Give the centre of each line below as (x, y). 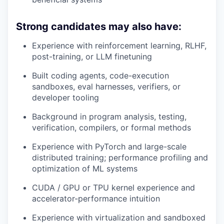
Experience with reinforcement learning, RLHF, (119, 45)
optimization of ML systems (85, 168)
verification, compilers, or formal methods (111, 127)
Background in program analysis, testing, (109, 116)
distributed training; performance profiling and (120, 157)
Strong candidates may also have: (99, 26)
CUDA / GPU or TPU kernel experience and (113, 187)
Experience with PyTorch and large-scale (109, 146)
